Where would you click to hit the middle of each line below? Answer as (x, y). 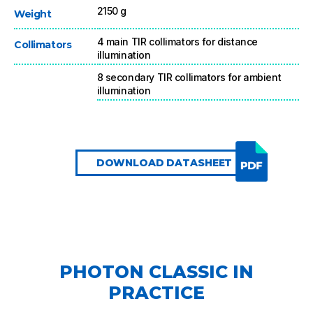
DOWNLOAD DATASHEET (164, 162)
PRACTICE (156, 292)
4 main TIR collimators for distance (177, 41)
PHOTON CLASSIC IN (156, 271)
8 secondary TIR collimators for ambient (189, 77)
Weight (33, 14)
